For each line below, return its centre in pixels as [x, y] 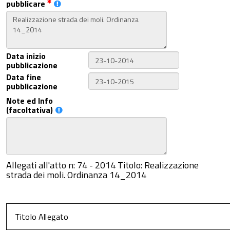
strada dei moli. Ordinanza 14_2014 [76, 175]
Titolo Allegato [42, 217]
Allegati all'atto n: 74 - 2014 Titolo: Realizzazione [102, 165]
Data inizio [26, 56]
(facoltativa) [30, 110]
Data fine [24, 77]
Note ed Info [30, 101]
